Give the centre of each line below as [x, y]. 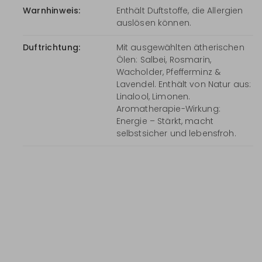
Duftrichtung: [51, 47]
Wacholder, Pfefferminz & [168, 72]
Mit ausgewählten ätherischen [180, 47]
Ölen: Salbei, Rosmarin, [164, 59]
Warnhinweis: [51, 10]
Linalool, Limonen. [153, 96]
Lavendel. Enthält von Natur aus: [184, 84]
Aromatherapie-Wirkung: [168, 108]
